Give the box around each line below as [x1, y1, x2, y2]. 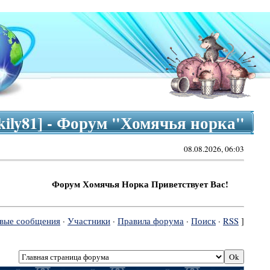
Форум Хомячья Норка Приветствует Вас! [27, 177, 204, 190]
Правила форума [117, 215, 184, 227]
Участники [67, 215, 110, 227]
